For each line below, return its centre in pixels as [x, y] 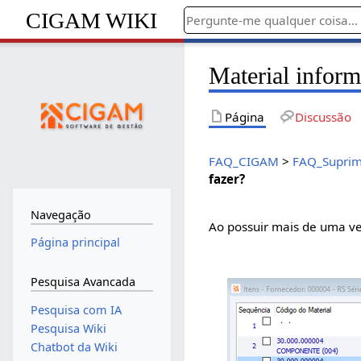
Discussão [323, 116]
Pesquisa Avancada [83, 281]
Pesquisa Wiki [68, 328]
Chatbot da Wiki [74, 347]
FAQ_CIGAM [244, 161]
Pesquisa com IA [76, 309]
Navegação [60, 214]
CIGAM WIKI [92, 20]
